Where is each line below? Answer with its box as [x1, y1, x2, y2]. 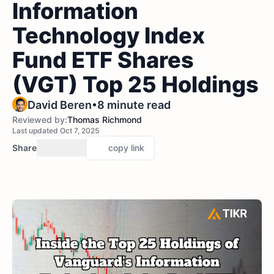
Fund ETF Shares [12, 46, 194, 73]
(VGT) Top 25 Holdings [12, 71, 259, 98]
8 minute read [97, 98, 171, 111]
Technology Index [12, 22, 205, 49]
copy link [108, 143, 144, 153]
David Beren [28, 98, 92, 111]
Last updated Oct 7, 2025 [12, 126, 99, 135]
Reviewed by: [12, 114, 67, 125]
